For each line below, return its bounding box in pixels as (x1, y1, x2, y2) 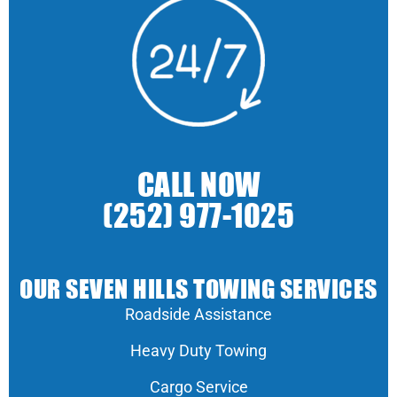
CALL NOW (136, 171, 261, 200)
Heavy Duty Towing (130, 340, 267, 360)
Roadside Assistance (125, 304, 272, 323)
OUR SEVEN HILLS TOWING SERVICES (19, 277, 378, 301)
